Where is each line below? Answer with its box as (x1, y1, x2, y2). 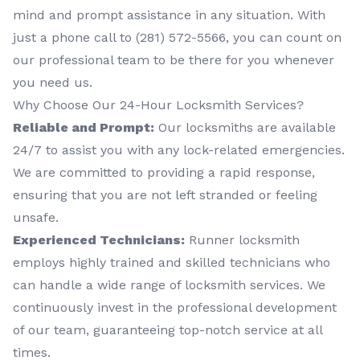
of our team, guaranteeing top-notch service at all (13, 322, 322, 338)
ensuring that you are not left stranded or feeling (13, 187, 317, 203)
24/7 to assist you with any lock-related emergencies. (13, 142, 345, 158)
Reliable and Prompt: (13, 120, 154, 136)
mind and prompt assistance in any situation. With (13, 7, 325, 23)
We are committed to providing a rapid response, (13, 165, 315, 181)
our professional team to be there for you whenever (13, 52, 334, 68)
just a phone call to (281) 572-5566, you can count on (13, 30, 342, 46)
